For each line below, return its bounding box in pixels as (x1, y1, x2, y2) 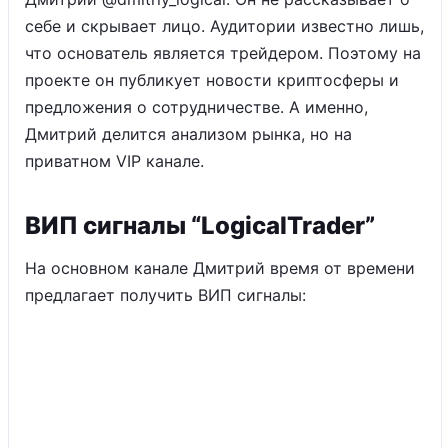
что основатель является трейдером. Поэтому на (25, 43, 421, 63)
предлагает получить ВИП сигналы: (25, 285, 306, 305)
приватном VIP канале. (25, 151, 204, 171)
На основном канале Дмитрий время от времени (25, 258, 415, 278)
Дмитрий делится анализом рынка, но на (25, 124, 352, 144)
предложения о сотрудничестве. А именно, (25, 97, 368, 117)
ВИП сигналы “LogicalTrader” (25, 211, 375, 240)
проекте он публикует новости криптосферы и (25, 70, 399, 90)
